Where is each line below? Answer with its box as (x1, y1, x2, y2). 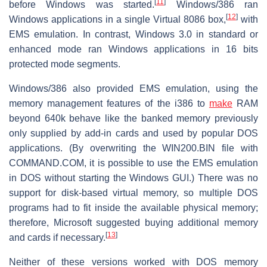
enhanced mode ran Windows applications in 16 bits (9, 44, 258, 54)
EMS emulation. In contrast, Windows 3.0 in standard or (9, 29, 258, 39)
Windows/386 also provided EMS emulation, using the (9, 83, 258, 94)
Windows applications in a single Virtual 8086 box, (9, 14, 226, 24)
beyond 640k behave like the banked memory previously (9, 113, 258, 123)
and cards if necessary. (9, 232, 105, 243)
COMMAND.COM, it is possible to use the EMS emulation (9, 157, 258, 168)
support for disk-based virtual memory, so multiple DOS (9, 187, 258, 198)
